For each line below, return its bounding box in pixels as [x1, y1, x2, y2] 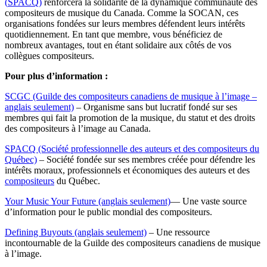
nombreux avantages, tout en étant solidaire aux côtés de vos [5, 39, 231, 50]
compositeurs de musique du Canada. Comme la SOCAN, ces [5, 7, 238, 18]
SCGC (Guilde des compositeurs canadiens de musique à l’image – [5, 91, 257, 101]
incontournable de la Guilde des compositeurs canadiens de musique [5, 237, 260, 248]
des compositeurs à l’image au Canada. [5, 123, 151, 133]
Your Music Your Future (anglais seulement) [5, 195, 170, 206]
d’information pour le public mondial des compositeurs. [5, 206, 212, 217]
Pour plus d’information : [5, 70, 108, 81]
